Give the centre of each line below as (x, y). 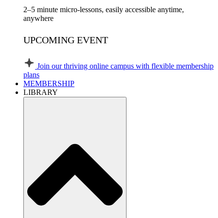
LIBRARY (41, 92)
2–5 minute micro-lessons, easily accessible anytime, (104, 10)
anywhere (38, 18)
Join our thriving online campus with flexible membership (125, 66)
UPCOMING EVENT (66, 40)
